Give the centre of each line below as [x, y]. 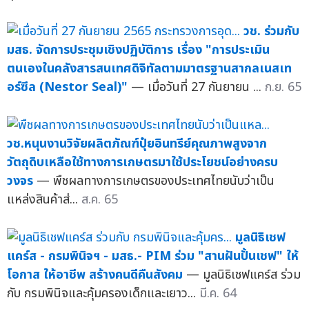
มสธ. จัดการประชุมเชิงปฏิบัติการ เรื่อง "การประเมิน [138, 50]
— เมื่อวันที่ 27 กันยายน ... [198, 88]
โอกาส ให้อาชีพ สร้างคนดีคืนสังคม [95, 275]
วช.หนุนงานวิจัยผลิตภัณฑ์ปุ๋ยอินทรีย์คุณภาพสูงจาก [137, 144]
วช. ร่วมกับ [271, 32]
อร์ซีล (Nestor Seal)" [67, 88]
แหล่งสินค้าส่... [44, 200]
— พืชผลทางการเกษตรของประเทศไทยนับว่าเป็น [156, 181]
